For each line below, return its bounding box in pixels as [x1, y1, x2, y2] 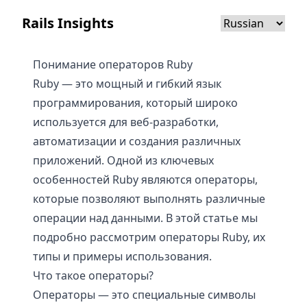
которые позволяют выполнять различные [33, 191, 265, 206]
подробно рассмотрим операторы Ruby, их [33, 230, 265, 245]
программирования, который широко [33, 95, 238, 110]
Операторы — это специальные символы [33, 287, 256, 302]
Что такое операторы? [33, 268, 153, 283]
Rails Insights [22, 14, 114, 32]
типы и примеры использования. [33, 249, 212, 264]
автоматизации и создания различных [33, 134, 241, 149]
